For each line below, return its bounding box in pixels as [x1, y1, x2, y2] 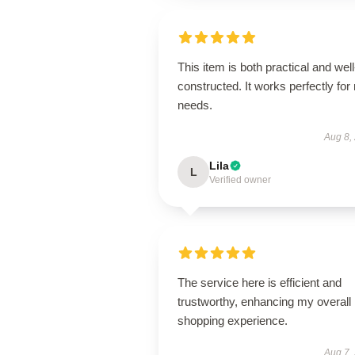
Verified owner [209, 174, 271, 185]
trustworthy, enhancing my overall [177, 295, 351, 308]
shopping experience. [177, 314, 288, 327]
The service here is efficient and [177, 276, 342, 289]
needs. [177, 98, 212, 112]
